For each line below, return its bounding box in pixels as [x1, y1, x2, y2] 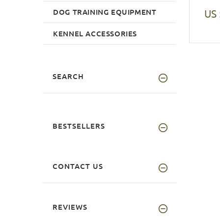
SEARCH [53, 71, 84, 81]
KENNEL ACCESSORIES [53, 28, 137, 38]
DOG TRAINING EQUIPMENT [53, 6, 157, 17]
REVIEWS [53, 201, 87, 212]
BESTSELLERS [53, 120, 105, 131]
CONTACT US [53, 161, 103, 171]
